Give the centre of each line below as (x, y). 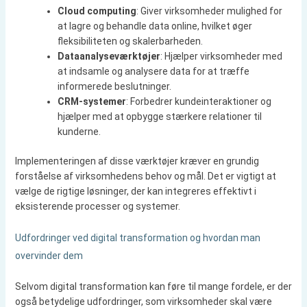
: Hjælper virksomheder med (221, 56)
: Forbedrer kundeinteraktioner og (198, 101)
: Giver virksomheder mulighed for (209, 11)
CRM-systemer (91, 101)
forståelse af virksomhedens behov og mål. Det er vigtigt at (145, 176)
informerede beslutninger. (114, 86)
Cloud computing (97, 11)
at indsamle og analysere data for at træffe (153, 71)
